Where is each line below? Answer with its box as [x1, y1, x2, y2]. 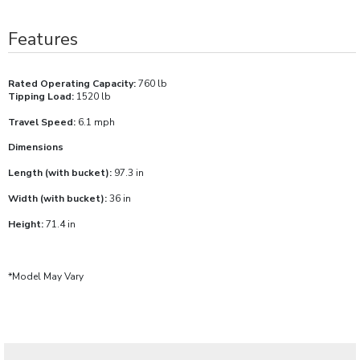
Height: [8, 217, 43, 231]
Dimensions [8, 140, 66, 153]
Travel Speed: [8, 115, 76, 129]
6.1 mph [76, 115, 115, 129]
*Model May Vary [8, 269, 84, 283]
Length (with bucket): [8, 166, 114, 179]
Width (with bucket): [8, 191, 107, 205]
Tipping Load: [8, 89, 76, 103]
